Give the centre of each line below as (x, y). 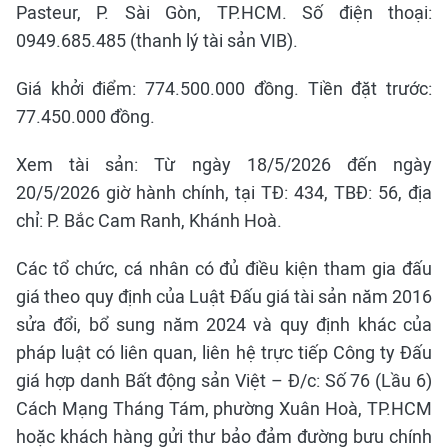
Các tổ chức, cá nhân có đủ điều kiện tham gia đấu (224, 268)
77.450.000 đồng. (85, 116)
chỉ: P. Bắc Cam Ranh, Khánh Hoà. (149, 220)
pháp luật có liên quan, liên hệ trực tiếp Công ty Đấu (224, 352)
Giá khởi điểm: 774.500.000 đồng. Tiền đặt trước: (224, 88)
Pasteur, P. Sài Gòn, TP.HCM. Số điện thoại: (224, 12)
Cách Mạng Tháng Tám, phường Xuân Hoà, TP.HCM (224, 408)
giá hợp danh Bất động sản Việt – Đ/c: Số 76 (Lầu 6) (224, 380)
